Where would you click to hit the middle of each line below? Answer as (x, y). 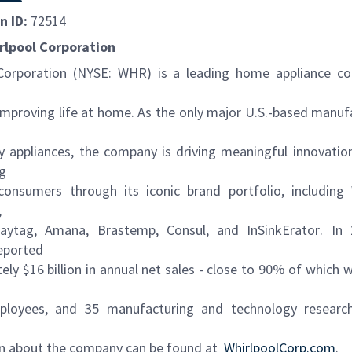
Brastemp (126, 230)
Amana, (67, 230)
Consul (186, 230)
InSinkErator (284, 230)
